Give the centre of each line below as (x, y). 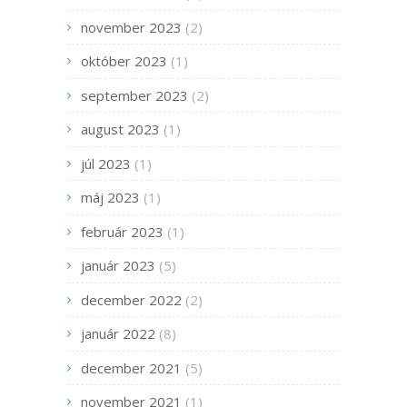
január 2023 (118, 266)
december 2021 (131, 367)
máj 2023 (110, 198)
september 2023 (134, 95)
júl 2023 (106, 163)
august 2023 (120, 129)
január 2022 (118, 334)
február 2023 (122, 231)
